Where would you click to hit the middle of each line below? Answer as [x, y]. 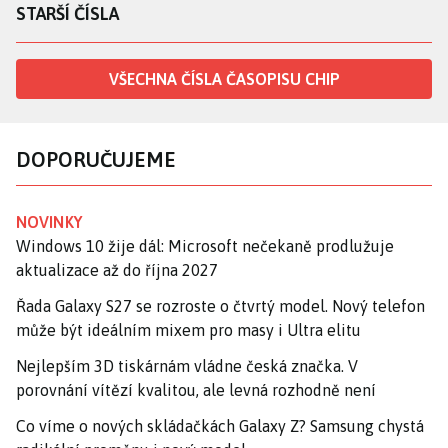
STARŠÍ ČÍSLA [67, 13]
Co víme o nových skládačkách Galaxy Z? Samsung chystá [220, 425]
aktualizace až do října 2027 [117, 269]
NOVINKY [49, 221]
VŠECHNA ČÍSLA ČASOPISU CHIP [224, 78]
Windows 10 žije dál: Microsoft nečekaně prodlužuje [205, 245]
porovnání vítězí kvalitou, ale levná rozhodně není [196, 389]
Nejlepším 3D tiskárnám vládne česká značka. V [187, 365]
